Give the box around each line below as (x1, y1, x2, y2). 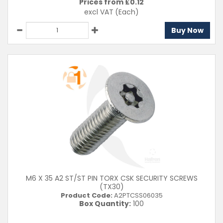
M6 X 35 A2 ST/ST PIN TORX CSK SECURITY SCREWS (25, 173, 198, 183)
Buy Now (171, 25, 204, 35)
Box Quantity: (79, 199, 131, 209)
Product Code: (60, 191, 112, 200)
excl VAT (84, 7, 113, 17)
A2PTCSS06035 (112, 191, 163, 200)
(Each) (115, 7, 139, 17)
